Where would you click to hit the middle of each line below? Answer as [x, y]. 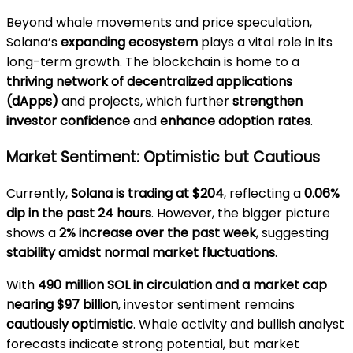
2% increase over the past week [158, 232]
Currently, [39, 193]
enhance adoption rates [235, 121]
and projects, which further [145, 102]
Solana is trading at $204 [147, 193]
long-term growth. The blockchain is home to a [153, 62]
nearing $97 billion [62, 304]
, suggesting [292, 232]
